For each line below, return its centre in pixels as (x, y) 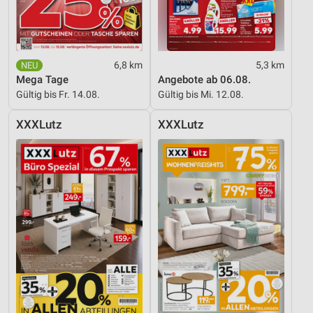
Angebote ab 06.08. (204, 80)
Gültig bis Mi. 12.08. (201, 95)
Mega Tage (42, 80)
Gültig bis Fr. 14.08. (58, 95)
